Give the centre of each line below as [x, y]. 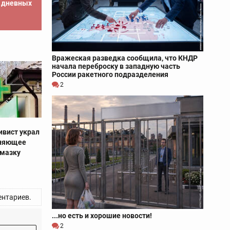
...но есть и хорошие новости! [102, 216]
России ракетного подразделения [110, 74]
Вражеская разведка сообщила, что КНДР [125, 58]
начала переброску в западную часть [116, 66]
